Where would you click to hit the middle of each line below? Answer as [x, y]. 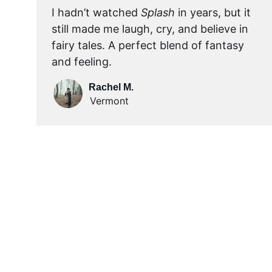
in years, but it [214, 12]
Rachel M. [111, 87]
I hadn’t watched [96, 12]
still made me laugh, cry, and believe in [151, 29]
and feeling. [82, 62]
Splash [158, 12]
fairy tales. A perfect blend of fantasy [149, 45]
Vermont [109, 101]
